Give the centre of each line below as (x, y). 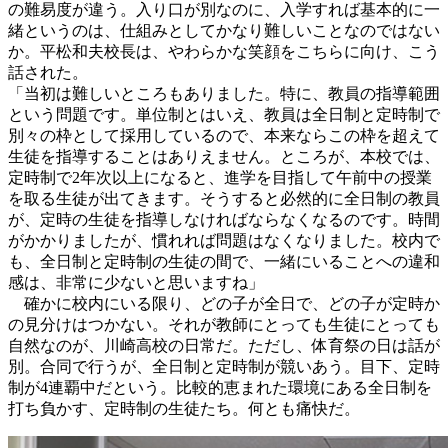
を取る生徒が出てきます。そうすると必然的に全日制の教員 (224, 198)
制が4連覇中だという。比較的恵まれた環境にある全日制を (220, 387)
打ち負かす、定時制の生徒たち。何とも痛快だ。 (184, 408)
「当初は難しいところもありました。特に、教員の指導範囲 (224, 93)
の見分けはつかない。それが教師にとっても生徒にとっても (224, 324)
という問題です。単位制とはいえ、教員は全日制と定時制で (224, 114)
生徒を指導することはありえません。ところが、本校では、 (224, 156)
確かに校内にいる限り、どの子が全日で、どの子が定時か (224, 303)
